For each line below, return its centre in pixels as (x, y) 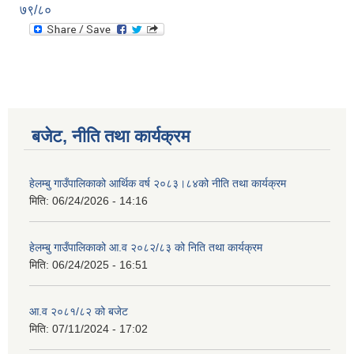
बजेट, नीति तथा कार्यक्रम (111, 137)
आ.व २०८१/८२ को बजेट (79, 312)
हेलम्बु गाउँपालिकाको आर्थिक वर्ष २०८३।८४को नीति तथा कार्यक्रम (158, 184)
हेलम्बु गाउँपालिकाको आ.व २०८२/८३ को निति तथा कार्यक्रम (146, 248)
